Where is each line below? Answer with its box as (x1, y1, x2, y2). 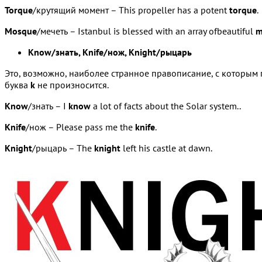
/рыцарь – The (32, 142, 94, 154)
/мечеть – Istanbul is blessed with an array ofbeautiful (37, 25, 256, 37)
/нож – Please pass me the (26, 120, 135, 133)
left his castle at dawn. (120, 142, 212, 154)
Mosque (5, 25, 37, 37)
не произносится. (35, 78, 109, 91)
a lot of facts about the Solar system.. (91, 99, 241, 112)
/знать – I (28, 99, 68, 112)
